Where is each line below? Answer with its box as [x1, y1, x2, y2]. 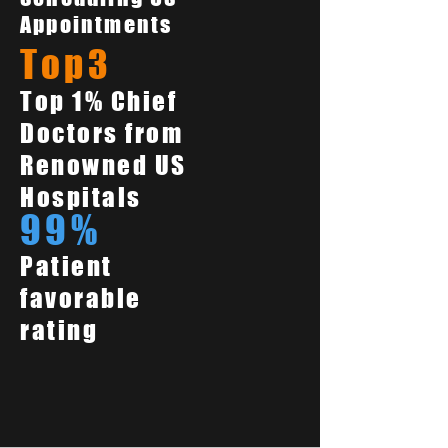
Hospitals [20, 182, 142, 212]
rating [20, 315, 98, 345]
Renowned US [20, 150, 187, 180]
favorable [20, 283, 142, 313]
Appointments [20, 11, 173, 38]
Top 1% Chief [20, 86, 177, 116]
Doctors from [20, 118, 183, 148]
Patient [20, 251, 113, 281]
